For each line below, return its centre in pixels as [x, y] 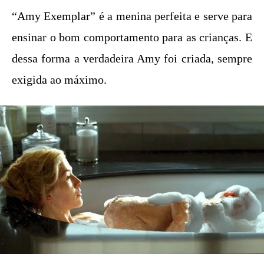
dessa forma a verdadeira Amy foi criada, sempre [132, 58]
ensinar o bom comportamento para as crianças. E [132, 37]
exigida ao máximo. [59, 79]
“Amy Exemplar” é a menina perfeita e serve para [132, 16]
